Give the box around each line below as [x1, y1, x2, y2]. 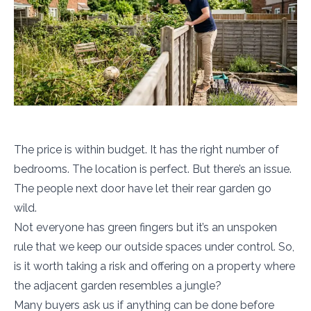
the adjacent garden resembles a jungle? [14, 279, 224, 292]
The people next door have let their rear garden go [14, 182, 271, 195]
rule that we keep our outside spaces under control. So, [14, 240, 294, 253]
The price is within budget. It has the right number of [14, 143, 279, 156]
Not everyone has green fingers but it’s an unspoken [14, 221, 277, 234]
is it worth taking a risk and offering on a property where [14, 260, 295, 273]
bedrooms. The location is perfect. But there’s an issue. [14, 162, 292, 176]
